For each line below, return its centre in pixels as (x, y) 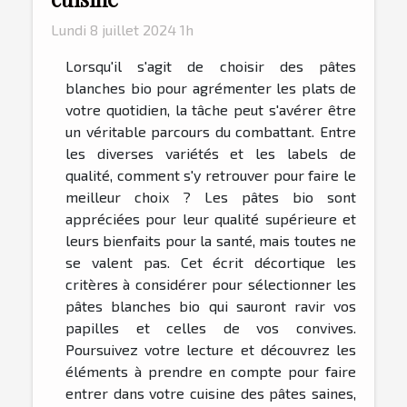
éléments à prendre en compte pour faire (211, 372)
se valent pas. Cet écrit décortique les (211, 263)
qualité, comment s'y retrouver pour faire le (211, 175)
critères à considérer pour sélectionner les (211, 284)
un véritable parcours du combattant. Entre (211, 132)
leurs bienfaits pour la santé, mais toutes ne (211, 241)
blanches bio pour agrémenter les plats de (211, 88)
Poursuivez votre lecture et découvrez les (211, 350)
